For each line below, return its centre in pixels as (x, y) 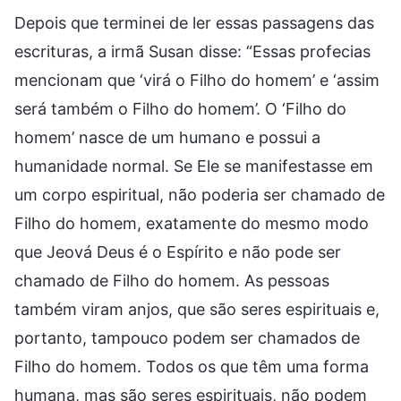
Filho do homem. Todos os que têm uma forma (192, 366)
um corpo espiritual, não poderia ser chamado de (200, 194)
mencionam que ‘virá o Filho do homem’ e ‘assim (197, 80)
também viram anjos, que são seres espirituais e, (197, 309)
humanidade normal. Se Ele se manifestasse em (194, 166)
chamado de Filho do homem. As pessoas (172, 280)
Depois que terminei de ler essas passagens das (194, 22)
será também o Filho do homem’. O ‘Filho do (180, 108)
